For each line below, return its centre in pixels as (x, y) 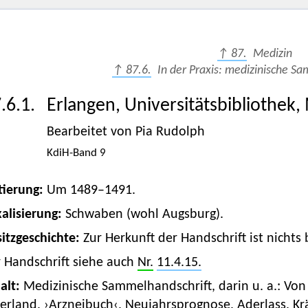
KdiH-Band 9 (76, 153)
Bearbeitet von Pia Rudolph (125, 132)
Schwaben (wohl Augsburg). (144, 215)
